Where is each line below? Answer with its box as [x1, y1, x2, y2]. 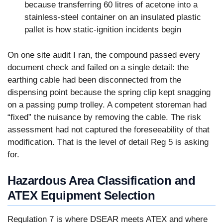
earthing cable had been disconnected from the [7, 75, 181, 85]
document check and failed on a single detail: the [7, 62, 189, 72]
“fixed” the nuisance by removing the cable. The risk [7, 112, 201, 122]
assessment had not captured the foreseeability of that [7, 124, 210, 134]
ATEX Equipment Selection [7, 189, 155, 203]
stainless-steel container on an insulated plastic [24, 12, 201, 22]
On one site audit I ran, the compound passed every [7, 50, 200, 60]
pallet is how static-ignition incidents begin [24, 25, 181, 35]
